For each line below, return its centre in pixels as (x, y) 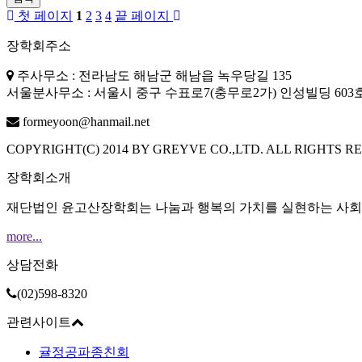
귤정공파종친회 (84, 352)
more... (24, 237)
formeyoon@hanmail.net (84, 122)
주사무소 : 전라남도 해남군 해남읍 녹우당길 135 (153, 76)
